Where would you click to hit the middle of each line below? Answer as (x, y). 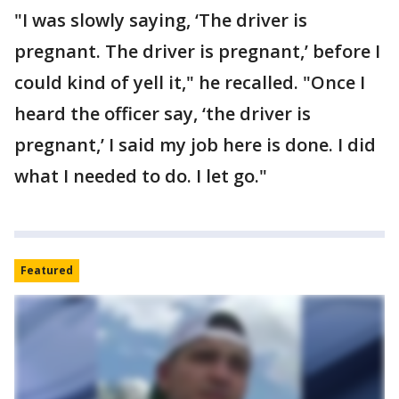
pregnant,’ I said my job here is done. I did (195, 144)
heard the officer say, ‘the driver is (163, 113)
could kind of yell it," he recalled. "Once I (190, 82)
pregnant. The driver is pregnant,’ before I (197, 51)
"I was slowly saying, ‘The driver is (161, 20)
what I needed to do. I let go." (141, 175)
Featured (47, 270)
